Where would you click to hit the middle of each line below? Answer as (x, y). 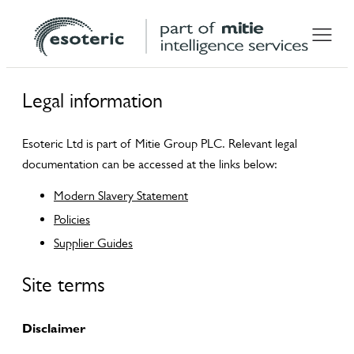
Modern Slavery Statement (121, 196)
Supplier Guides (93, 243)
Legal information (92, 100)
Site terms (64, 284)
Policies (72, 219)
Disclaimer (54, 328)
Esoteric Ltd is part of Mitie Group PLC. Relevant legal (160, 143)
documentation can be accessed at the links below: (150, 164)
